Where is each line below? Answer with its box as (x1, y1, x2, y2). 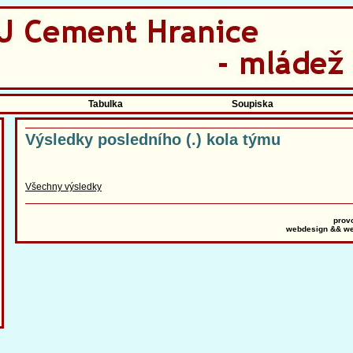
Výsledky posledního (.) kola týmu (25, 131, 281, 148)
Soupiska (232, 98, 273, 110)
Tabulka (87, 98, 123, 110)
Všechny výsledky (25, 181, 102, 193)
